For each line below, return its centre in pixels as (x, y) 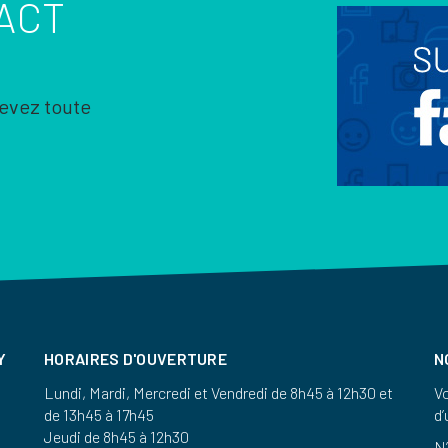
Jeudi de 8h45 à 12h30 (116, 436)
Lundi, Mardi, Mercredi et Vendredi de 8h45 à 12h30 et (218, 392)
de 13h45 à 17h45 (99, 414)
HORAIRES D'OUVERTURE (135, 358)
